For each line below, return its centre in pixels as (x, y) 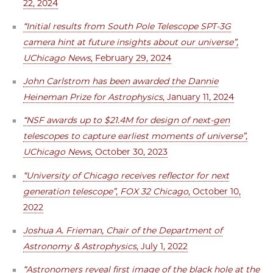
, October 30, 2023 (129, 152)
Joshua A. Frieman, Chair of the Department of (123, 230)
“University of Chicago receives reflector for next (126, 175)
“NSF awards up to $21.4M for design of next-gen (127, 120)
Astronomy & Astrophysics (80, 246)
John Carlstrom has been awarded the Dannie (121, 81)
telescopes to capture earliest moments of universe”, (136, 136)
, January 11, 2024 (199, 97)
